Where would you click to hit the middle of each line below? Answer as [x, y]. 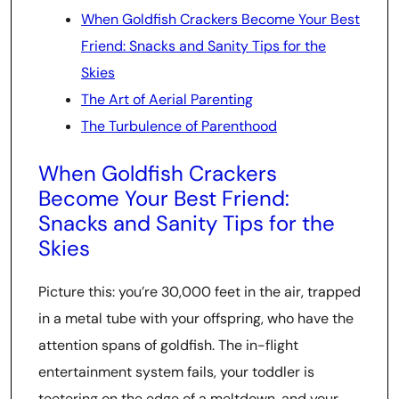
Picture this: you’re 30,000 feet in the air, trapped [199, 292]
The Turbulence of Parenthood [179, 126]
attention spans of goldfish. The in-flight [168, 345]
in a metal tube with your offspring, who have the [196, 318]
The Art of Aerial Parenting [167, 99]
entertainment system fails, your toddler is [176, 372]
